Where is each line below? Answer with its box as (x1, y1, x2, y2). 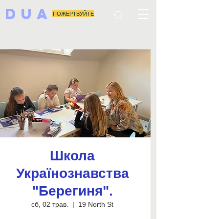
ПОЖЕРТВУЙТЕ (52, 10, 94, 17)
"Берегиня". (32, 183, 113, 198)
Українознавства (16, 166, 129, 181)
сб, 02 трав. (31, 200, 68, 208)
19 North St (78, 200, 113, 208)
